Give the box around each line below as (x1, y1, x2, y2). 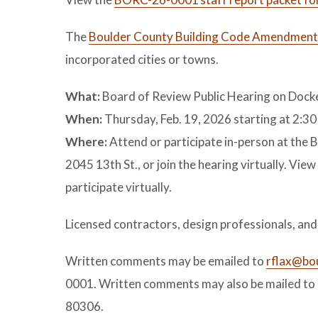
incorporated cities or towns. (65, 52, 219, 67)
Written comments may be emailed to (65, 253, 266, 268)
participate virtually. (65, 180, 172, 194)
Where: (65, 134, 107, 149)
